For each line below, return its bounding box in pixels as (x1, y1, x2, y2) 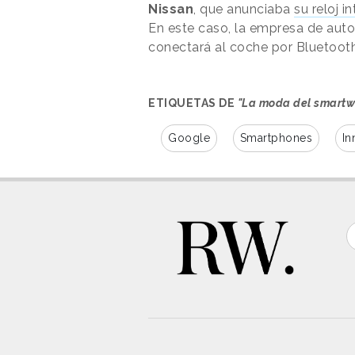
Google (168, 131, 210, 144)
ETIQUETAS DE (148, 96, 238, 109)
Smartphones (239, 131, 312, 144)
